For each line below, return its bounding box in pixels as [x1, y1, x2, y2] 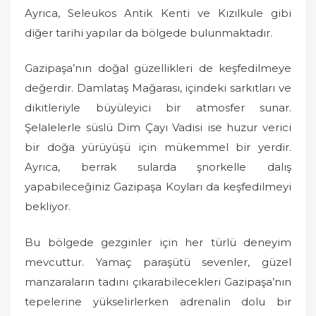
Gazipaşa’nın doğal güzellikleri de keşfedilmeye [25, 61, 291, 75]
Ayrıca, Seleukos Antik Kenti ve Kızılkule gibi [25, 6, 291, 20]
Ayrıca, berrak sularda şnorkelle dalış [25, 160, 291, 174]
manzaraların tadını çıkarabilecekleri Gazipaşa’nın [25, 274, 291, 288]
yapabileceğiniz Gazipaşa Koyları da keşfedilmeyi [25, 180, 291, 194]
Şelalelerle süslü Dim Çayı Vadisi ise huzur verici [25, 121, 291, 135]
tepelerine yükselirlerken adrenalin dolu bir [25, 294, 291, 308]
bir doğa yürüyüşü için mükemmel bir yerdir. [25, 140, 291, 154]
